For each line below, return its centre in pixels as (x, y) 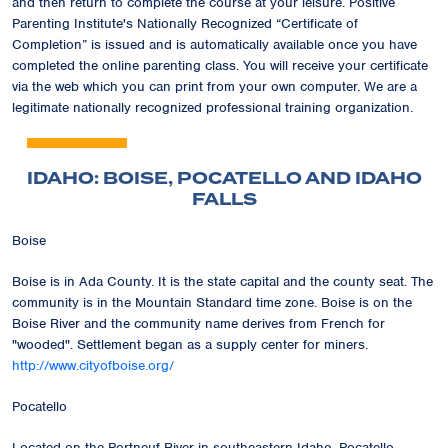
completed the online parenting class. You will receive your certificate (220, 65)
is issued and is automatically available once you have (252, 44)
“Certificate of (317, 23)
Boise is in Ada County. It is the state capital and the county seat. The (222, 281)
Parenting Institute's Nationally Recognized (144, 23)
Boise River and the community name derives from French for (198, 323)
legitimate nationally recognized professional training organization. (212, 107)
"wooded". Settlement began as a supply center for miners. (190, 344)
